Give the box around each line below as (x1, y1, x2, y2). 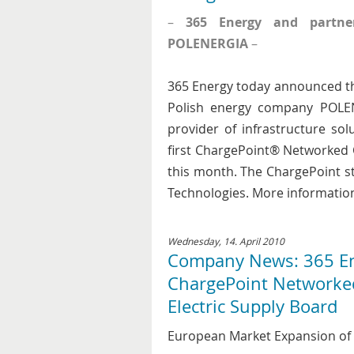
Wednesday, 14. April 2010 (168, 235, 284, 247)
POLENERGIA (168, 35, 248, 52)
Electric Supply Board (168, 295, 337, 318)
